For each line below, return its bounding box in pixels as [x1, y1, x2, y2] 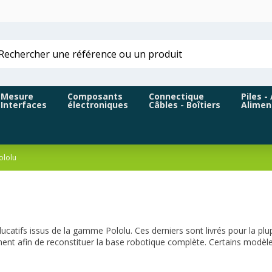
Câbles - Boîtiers [149, 99, 220, 111]
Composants [67, 90, 123, 103]
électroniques [67, 99, 128, 111]
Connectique [149, 90, 204, 103]
